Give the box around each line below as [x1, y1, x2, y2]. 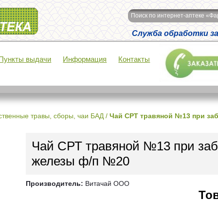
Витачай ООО [83, 180, 129, 187]
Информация [63, 55, 107, 63]
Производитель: [26, 180, 83, 187]
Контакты [118, 55, 150, 63]
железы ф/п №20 [32, 154, 129, 168]
